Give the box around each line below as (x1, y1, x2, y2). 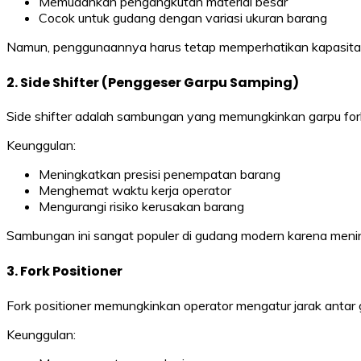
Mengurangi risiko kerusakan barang (39, 198, 244, 215)
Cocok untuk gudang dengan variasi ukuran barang (39, 9, 327, 26)
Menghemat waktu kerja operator (39, 182, 231, 199)
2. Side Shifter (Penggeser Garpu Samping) (6, 73, 299, 92)
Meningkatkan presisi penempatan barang (39, 166, 280, 183)
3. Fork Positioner (6, 262, 122, 281)
